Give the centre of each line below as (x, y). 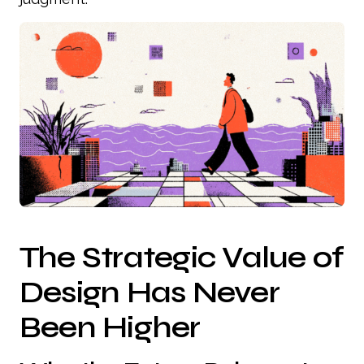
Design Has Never (149, 292)
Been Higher (110, 327)
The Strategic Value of (182, 257)
